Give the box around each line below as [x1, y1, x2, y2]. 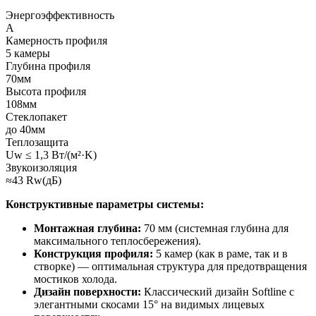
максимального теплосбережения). [34, 235, 201, 248]
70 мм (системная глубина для [141, 222, 288, 235]
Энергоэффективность [6, 9, 114, 22]
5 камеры [6, 47, 50, 60]
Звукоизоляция [6, 162, 77, 174]
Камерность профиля [6, 35, 107, 47]
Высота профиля [6, 85, 86, 98]
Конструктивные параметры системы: [6, 198, 204, 211]
